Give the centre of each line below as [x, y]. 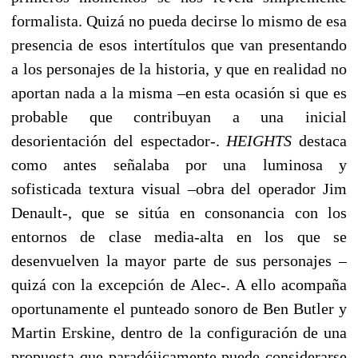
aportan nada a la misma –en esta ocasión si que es [179, 92]
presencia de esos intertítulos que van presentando [179, 44]
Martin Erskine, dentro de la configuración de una [179, 332]
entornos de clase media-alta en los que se [179, 236]
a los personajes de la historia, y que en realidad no [179, 68]
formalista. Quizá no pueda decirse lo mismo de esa [179, 20]
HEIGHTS [259, 140]
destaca [319, 140]
